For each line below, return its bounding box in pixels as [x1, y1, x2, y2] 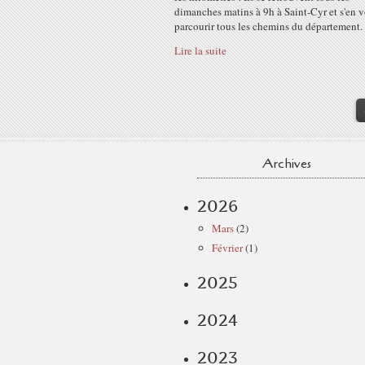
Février [212, 240, 243, 255]
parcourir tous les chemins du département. [174, 19, 363, 33]
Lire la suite [174, 43, 226, 58]
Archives [262, 155, 311, 173]
